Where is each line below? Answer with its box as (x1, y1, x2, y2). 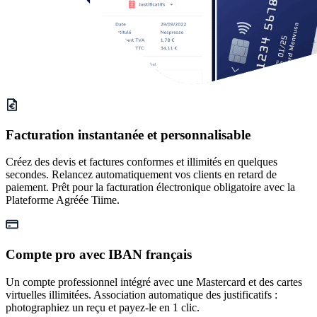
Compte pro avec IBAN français (6, 247, 192, 263)
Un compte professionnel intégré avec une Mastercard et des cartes (6, 275, 302, 288)
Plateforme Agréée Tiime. (6, 194, 120, 207)
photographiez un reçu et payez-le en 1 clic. (6, 301, 200, 313)
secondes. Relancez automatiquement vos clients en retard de (6, 168, 277, 181)
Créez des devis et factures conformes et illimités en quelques (6, 156, 277, 168)
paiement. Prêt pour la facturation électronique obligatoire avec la (6, 181, 295, 194)
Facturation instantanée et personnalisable (6, 127, 250, 142)
